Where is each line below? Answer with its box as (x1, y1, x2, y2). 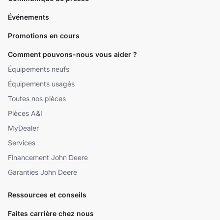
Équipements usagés (8, 80, 75, 88)
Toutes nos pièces (8, 94, 66, 103)
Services (8, 138, 35, 147)
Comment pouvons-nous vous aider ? (8, 50, 137, 59)
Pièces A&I (8, 109, 42, 118)
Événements (8, 13, 49, 22)
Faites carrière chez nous (8, 209, 94, 218)
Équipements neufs (8, 65, 69, 74)
